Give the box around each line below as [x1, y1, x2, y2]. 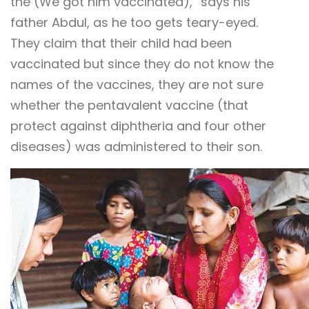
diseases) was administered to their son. [10, 137, 262, 155]
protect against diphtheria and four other [10, 117, 266, 134]
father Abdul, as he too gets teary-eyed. [10, 13, 258, 31]
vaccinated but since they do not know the [10, 54, 274, 72]
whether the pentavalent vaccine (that [10, 96, 248, 114]
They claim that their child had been [10, 34, 232, 52]
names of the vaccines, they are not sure [10, 75, 263, 93]
